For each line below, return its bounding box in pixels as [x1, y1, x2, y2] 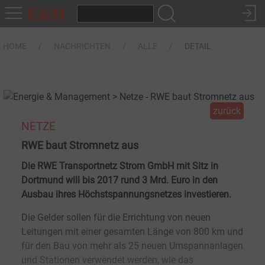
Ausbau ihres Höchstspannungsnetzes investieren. [21, 188, 231, 200]
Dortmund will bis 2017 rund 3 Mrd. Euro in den [21, 174, 218, 186]
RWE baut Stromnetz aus [21, 139, 138, 151]
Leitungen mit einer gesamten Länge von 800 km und [21, 225, 243, 237]
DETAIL [185, 41, 211, 51]
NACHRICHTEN [54, 41, 111, 51]
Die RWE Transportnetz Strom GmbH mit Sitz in [21, 160, 218, 172]
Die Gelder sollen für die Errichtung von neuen [21, 211, 211, 223]
